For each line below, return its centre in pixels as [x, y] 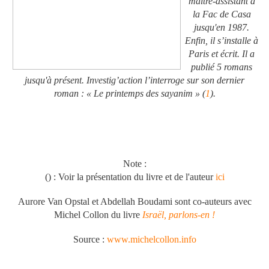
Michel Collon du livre [98, 215]
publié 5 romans [222, 67]
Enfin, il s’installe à [222, 41]
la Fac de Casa [222, 14]
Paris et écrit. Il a [222, 54]
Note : [134, 164]
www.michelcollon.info [151, 240]
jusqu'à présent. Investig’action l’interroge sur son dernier [134, 80]
